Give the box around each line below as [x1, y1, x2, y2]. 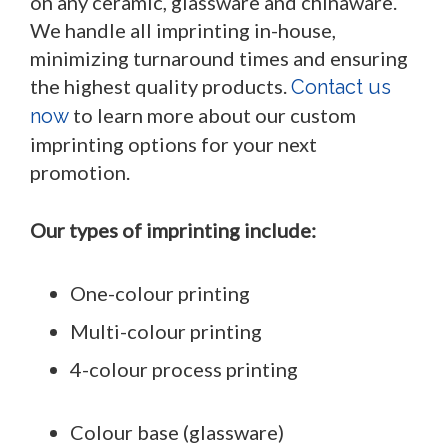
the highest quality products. [30, 74, 291, 98]
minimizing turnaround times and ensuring [30, 46, 408, 70]
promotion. [30, 160, 130, 184]
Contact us [291, 75, 391, 99]
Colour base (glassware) [70, 420, 284, 444]
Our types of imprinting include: [30, 218, 316, 242]
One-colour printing [70, 281, 250, 305]
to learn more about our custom [69, 103, 356, 127]
